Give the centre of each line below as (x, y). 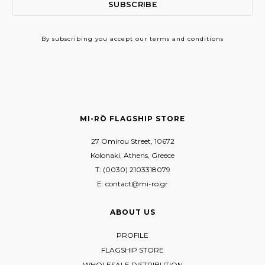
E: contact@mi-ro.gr (132, 184)
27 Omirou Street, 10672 (132, 141)
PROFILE (132, 235)
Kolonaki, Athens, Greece (132, 156)
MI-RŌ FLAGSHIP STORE (132, 119)
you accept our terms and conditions (159, 39)
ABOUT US (132, 212)
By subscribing (68, 39)
